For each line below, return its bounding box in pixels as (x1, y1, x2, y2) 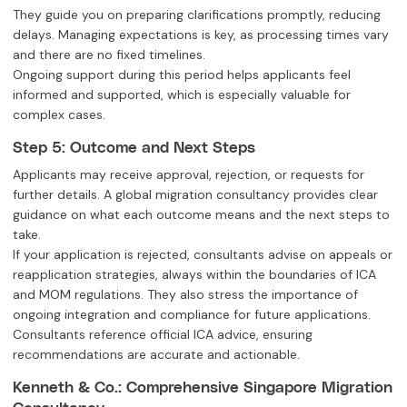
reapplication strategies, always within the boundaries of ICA (13, 266, 376, 283)
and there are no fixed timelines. (13, 46, 205, 64)
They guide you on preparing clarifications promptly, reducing (13, 6, 381, 24)
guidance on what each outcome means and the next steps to (13, 206, 390, 223)
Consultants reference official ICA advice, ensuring (13, 326, 313, 343)
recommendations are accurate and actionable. (13, 346, 300, 363)
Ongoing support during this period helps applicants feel (13, 66, 351, 84)
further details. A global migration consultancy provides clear (13, 186, 378, 203)
